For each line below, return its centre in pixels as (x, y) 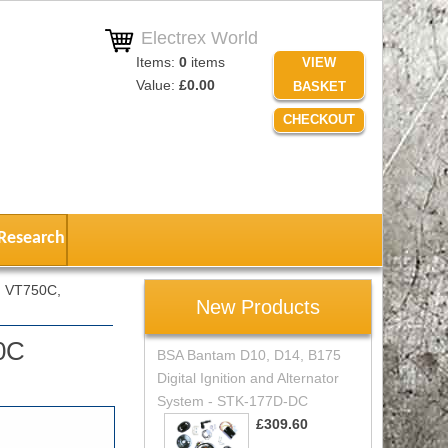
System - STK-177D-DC (232, 400)
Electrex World (196, 38)
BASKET (319, 86)
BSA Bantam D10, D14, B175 (248, 354)
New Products (258, 306)
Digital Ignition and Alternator (247, 377)
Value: (157, 84)
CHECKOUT (319, 119)
